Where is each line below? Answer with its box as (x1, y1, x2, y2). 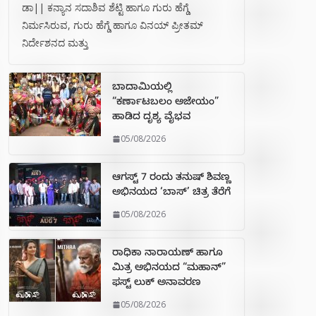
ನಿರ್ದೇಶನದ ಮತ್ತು (22, 36, 88, 50)
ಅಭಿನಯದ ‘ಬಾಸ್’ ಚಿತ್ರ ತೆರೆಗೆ (112, 187, 231, 201)
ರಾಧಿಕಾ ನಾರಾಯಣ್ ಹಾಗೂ (112, 248, 223, 262)
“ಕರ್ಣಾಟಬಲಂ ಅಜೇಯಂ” (112, 97, 219, 111)
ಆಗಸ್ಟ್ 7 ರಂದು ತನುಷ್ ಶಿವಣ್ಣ (112, 172, 231, 186)
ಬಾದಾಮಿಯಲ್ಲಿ (112, 82, 172, 96)
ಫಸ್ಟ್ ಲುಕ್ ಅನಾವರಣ (112, 277, 201, 291)
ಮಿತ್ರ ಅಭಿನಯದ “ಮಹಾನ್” (112, 262, 226, 276)
